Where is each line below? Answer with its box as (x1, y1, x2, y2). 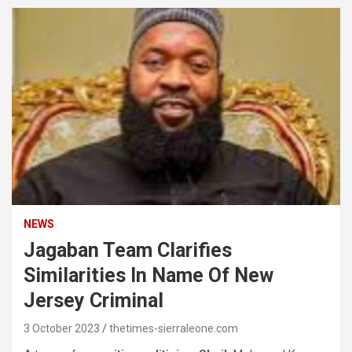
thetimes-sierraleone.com (109, 322, 238, 335)
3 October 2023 (24, 322, 100, 335)
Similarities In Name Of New (24, 264, 273, 288)
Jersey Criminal (24, 289, 163, 313)
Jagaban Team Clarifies (24, 239, 232, 262)
